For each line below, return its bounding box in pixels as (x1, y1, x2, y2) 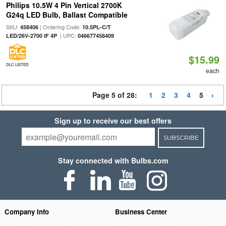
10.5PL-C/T (82, 23, 111, 31)
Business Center (115, 206, 167, 216)
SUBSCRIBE (163, 134, 199, 141)
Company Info (4, 206, 49, 216)
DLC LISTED (6, 62, 29, 67)
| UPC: (56, 31, 78, 39)
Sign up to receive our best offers (54, 116, 172, 126)
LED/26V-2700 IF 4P (6, 32, 57, 39)
